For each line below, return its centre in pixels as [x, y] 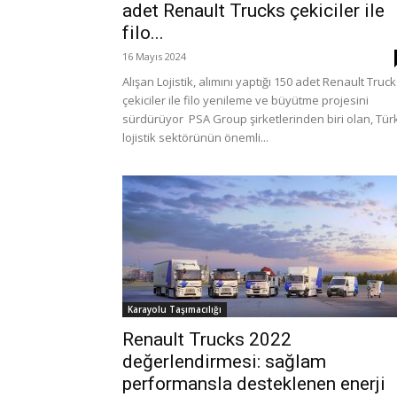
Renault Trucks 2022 [207, 339]
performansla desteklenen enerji [254, 384]
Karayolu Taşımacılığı [175, 309]
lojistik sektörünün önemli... [195, 137]
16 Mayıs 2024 [154, 56]
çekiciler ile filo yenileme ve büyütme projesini [245, 100]
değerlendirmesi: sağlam [224, 362]
